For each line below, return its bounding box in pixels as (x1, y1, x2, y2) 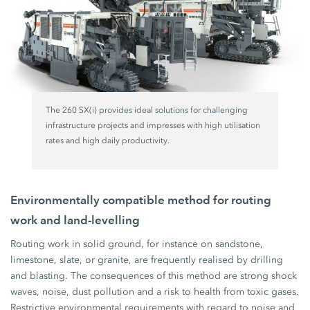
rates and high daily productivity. (45, 135, 170, 145)
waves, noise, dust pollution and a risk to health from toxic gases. (10, 285, 300, 298)
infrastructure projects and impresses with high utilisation (45, 120, 260, 130)
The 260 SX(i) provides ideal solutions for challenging (45, 104, 248, 115)
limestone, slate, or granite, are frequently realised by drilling (10, 253, 284, 266)
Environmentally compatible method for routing (10, 192, 272, 207)
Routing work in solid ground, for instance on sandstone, (10, 237, 264, 250)
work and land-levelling (10, 212, 140, 227)
